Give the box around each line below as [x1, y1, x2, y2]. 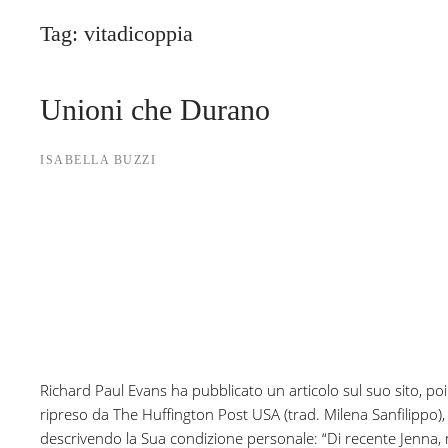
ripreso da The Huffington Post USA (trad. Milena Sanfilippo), [40, 404, 445, 425]
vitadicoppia [84, 21, 193, 46]
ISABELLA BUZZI [40, 153, 156, 167]
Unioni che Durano [40, 93, 270, 126]
